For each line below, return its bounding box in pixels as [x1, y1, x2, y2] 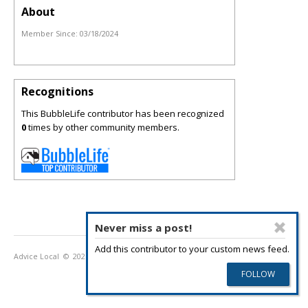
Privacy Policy [98, 252, 146, 262]
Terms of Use [155, 252, 201, 262]
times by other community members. [26, 121, 179, 133]
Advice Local [14, 252, 59, 262]
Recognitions [21, 84, 93, 99]
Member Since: [21, 28, 80, 38]
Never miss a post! [94, 221, 192, 235]
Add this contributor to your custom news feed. [94, 243, 289, 256]
